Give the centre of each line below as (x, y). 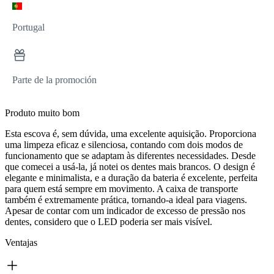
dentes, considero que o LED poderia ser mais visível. (109, 222)
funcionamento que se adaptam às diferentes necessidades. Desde (130, 156)
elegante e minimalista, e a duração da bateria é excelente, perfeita (131, 178)
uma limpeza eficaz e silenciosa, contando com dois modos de (124, 145)
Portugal (28, 28)
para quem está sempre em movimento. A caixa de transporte (121, 189)
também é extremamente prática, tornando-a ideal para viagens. (126, 200)
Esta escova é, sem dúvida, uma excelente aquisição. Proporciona (131, 134)
